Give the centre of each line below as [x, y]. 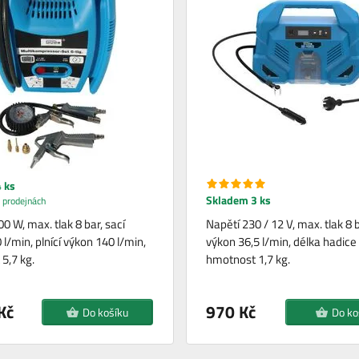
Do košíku [105, 312]
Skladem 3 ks [238, 200]
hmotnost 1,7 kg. [248, 259]
